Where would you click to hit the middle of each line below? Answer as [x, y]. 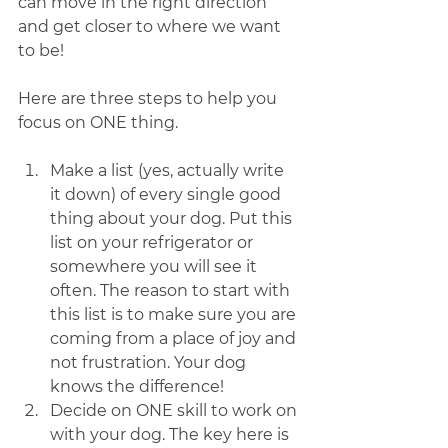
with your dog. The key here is [171, 435]
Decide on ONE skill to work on [175, 411]
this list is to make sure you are [175, 315]
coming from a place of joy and [175, 339]
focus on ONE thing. [100, 123]
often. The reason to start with [172, 291]
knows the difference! [137, 387]
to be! [41, 51]
